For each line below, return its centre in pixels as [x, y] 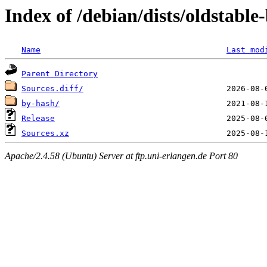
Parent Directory [60, 74]
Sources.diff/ [52, 89]
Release [38, 119]
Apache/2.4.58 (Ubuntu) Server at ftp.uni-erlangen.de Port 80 [121, 156]
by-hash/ [41, 104]
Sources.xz [45, 133]
